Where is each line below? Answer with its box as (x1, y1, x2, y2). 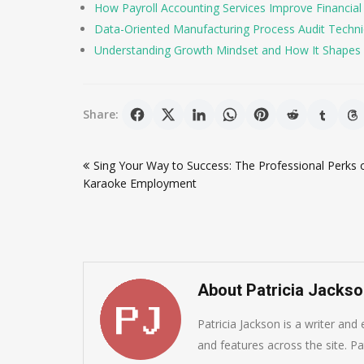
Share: (83, 106, 119, 123)
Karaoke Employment (83, 175, 197, 191)
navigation (82, 163, 175, 187)
